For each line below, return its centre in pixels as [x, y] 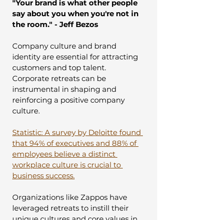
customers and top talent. [60, 67]
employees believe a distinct [65, 154]
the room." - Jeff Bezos [55, 24]
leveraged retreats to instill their [71, 208]
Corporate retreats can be [60, 78]
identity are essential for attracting [76, 56]
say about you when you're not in [76, 13]
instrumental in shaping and [65, 89]
